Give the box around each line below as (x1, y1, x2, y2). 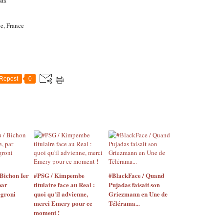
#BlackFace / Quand (108, 171, 164, 180)
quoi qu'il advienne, (34, 189, 88, 198)
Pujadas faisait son (108, 180, 160, 189)
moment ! (34, 208, 60, 217)
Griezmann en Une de (108, 189, 168, 198)
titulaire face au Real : (34, 180, 95, 189)
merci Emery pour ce (34, 198, 92, 208)
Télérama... (108, 198, 140, 208)
